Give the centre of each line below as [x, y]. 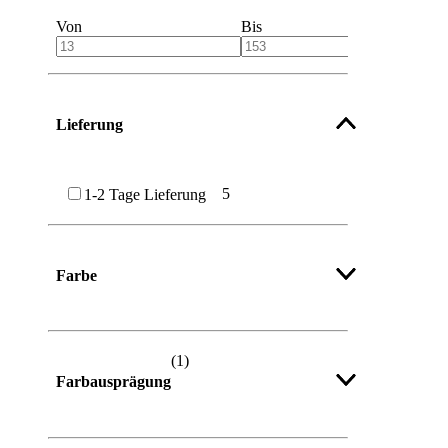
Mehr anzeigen [98, 357]
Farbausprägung [113, 382]
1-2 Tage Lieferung [145, 194]
